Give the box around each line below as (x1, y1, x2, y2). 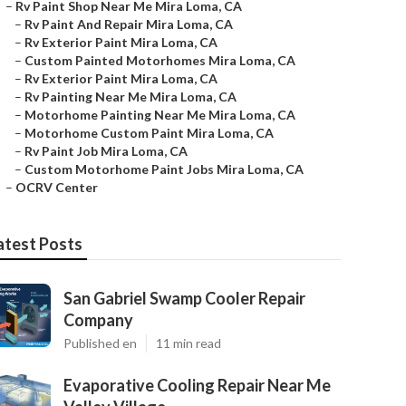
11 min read (156, 335, 221, 351)
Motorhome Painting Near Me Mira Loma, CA (24, 107, 295, 122)
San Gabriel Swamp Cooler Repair (63, 288, 305, 308)
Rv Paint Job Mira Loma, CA (24, 143, 188, 159)
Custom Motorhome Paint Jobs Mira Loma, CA (24, 161, 304, 177)
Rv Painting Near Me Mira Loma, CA (24, 89, 237, 104)
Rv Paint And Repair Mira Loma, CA (24, 16, 233, 32)
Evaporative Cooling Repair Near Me (63, 375, 331, 395)
